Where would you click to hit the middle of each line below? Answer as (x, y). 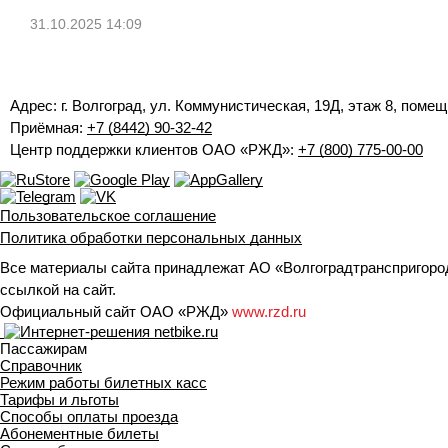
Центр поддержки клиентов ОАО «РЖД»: (154, 149)
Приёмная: (48, 127)
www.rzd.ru (269, 311)
